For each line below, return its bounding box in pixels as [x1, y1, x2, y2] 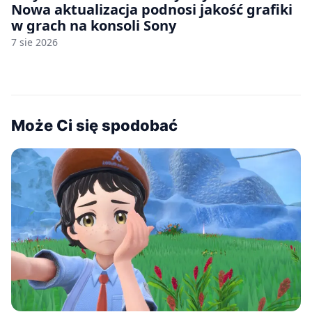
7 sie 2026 [11, 35, 58, 49]
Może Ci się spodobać [11, 116, 178, 134]
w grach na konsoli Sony [11, 15, 176, 35]
